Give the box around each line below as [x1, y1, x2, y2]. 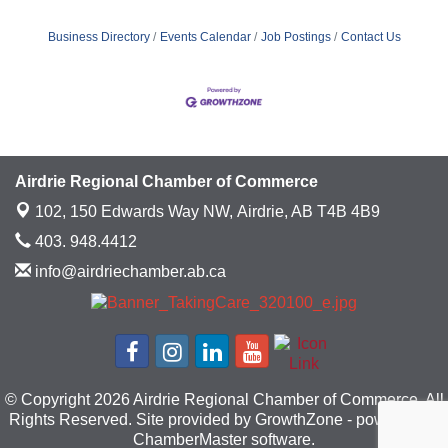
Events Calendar [159, 29, 251, 44]
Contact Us [340, 29, 401, 44]
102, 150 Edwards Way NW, [35, 203, 237, 221]
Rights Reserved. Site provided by [9, 410, 255, 428]
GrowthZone [255, 410, 343, 428]
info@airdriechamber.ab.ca [31, 263, 226, 281]
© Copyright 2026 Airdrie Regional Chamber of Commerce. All [4, 390, 444, 408]
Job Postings [260, 29, 331, 44]
